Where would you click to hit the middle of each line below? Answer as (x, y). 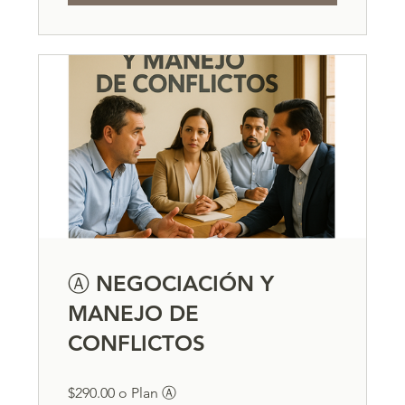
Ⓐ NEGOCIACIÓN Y (171, 283)
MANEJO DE (134, 313)
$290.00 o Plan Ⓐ (122, 392)
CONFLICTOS (137, 343)
